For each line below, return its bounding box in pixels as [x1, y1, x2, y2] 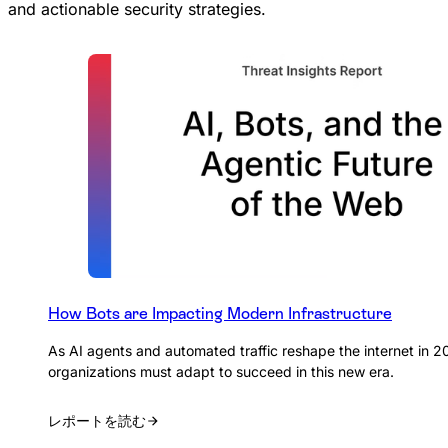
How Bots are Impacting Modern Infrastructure [48, 304, 392, 324]
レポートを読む [48, 412, 146, 430]
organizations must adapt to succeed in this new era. [48, 363, 394, 381]
